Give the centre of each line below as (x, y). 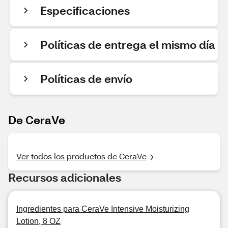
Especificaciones (85, 10)
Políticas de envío (86, 79)
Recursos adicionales (65, 177)
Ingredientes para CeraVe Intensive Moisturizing (103, 209)
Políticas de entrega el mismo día (128, 45)
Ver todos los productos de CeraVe (81, 156)
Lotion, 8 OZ (38, 221)
